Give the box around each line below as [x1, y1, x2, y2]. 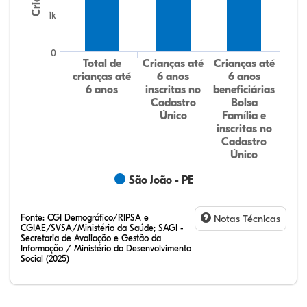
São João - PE [129, 173, 193, 186]
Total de [82, 57, 121, 70]
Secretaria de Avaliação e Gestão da [21, 232, 161, 243]
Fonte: [21, 212, 47, 223]
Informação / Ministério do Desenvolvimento [21, 243, 191, 254]
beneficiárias [213, 83, 275, 96]
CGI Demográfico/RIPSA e [47, 212, 149, 223]
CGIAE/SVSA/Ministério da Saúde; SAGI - [21, 222, 184, 233]
